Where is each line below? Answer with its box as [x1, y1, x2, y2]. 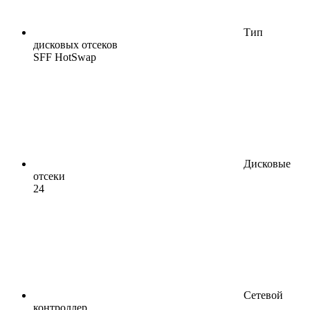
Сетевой [244, 289, 283, 301]
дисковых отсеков [33, 38, 118, 51]
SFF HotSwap [33, 51, 96, 63]
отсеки [33, 170, 65, 182]
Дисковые [244, 157, 291, 170]
